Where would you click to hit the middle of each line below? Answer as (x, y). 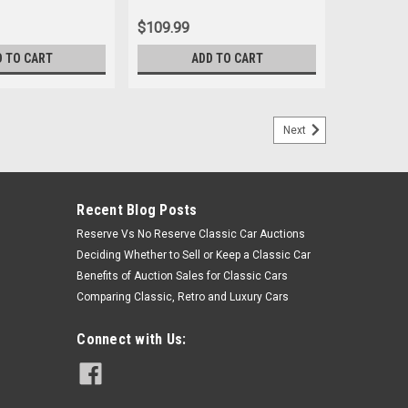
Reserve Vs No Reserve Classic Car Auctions (191, 235)
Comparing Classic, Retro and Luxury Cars (183, 297)
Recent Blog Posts (137, 210)
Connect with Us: (132, 340)
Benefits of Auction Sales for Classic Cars (183, 276)
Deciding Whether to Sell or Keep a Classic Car (194, 255)
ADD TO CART (227, 59)
